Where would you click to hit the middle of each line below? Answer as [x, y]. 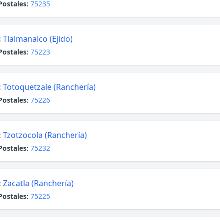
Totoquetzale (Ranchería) [49, 87]
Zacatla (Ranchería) [38, 183]
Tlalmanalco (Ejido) [38, 39]
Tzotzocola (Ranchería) [45, 135]
